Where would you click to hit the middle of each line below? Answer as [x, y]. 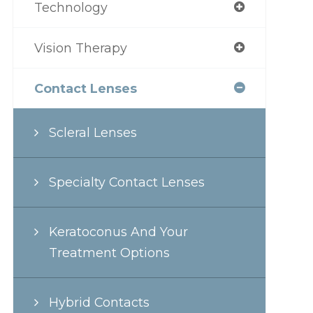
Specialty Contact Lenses [126, 182]
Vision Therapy [80, 48]
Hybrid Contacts [99, 302]
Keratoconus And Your [118, 232]
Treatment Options [109, 253]
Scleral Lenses [93, 132]
